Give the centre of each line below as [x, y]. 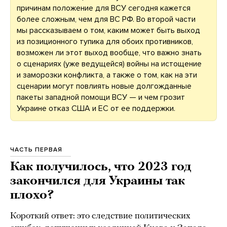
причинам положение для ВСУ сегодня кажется [104, 8]
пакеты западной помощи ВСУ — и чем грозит [101, 98]
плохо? [32, 196]
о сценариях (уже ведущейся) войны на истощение [109, 64]
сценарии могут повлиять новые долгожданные [104, 86]
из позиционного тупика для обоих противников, [105, 42]
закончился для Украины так [98, 181]
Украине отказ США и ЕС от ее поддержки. [96, 109]
